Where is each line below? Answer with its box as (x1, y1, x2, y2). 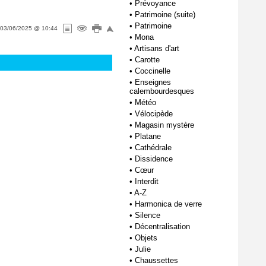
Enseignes (135, 78, 171, 87)
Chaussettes (135, 256, 178, 265)
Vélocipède (135, 109, 173, 118)
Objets (135, 233, 157, 242)
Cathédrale (135, 143, 172, 152)
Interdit (135, 177, 159, 186)
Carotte (135, 55, 160, 64)
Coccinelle (135, 66, 170, 75)
